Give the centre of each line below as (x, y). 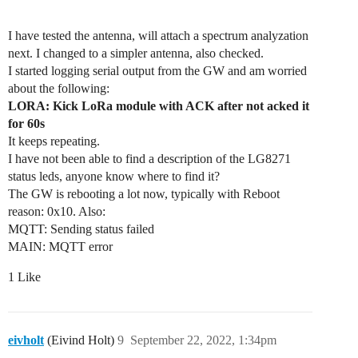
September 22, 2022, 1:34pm (203, 340)
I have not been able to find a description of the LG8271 (149, 159)
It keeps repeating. (54, 141)
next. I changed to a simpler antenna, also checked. (136, 54)
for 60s (26, 124)
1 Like (24, 277)
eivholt (26, 340)
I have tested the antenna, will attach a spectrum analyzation (158, 36)
